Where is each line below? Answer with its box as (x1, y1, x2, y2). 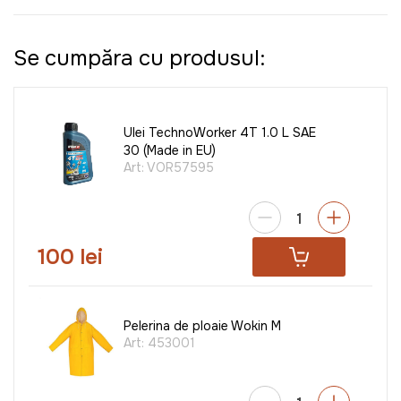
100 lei (38, 243, 103, 271)
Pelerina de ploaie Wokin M (124, 318, 281, 335)
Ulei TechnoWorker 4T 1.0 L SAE (124, 124, 316, 141)
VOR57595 (147, 159, 214, 176)
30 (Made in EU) (124, 142, 216, 159)
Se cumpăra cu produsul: (13, 45, 265, 73)
